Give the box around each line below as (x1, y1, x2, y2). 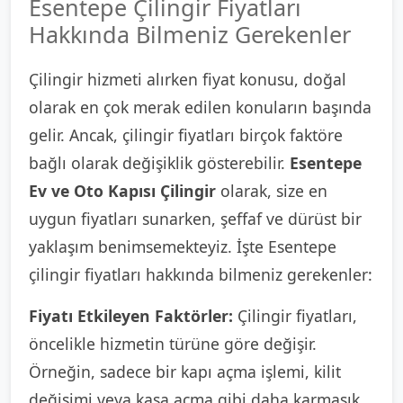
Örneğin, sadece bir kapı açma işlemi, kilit (29, 361, 341, 382)
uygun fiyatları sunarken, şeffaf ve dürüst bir (29, 208, 362, 229)
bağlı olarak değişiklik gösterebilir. (29, 152, 290, 174)
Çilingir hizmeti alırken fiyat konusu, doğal (29, 68, 346, 90)
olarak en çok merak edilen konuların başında (29, 96, 372, 118)
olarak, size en (216, 180, 327, 201)
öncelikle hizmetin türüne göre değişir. (29, 333, 317, 354)
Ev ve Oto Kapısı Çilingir (29, 180, 216, 201)
